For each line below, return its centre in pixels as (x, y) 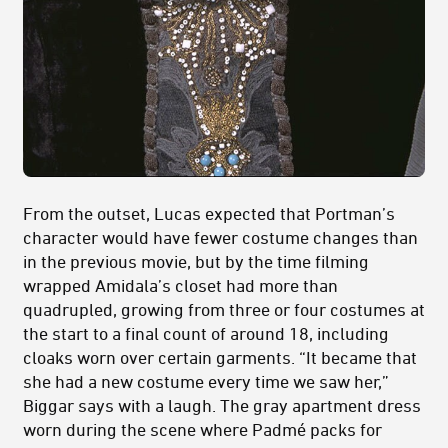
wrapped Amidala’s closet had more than (180, 285)
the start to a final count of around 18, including (206, 333)
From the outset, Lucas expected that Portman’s (209, 213)
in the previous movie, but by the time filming (196, 261)
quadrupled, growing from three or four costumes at (224, 309)
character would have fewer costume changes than (220, 237)
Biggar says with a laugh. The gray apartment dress (222, 405)
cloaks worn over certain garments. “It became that (220, 357)
